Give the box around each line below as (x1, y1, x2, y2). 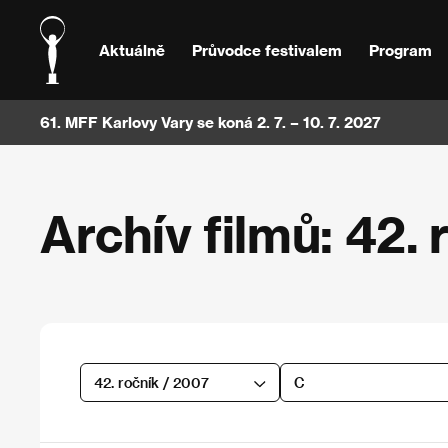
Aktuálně (99, 40, 166, 59)
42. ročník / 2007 (93, 373, 209, 391)
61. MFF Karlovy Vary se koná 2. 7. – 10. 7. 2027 (40, 113, 381, 131)
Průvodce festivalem (191, 40, 342, 59)
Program (368, 40, 432, 59)
